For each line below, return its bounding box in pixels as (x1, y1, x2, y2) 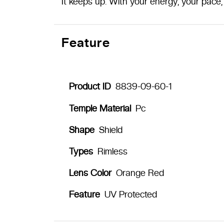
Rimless (97, 146, 127, 157)
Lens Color (68, 167, 111, 178)
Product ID (68, 81, 111, 92)
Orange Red (115, 167, 164, 178)
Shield (98, 124, 122, 135)
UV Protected (104, 189, 157, 200)
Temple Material (68, 102, 131, 113)
